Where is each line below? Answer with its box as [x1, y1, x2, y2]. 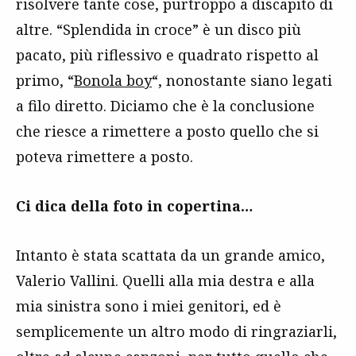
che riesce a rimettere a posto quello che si [16, 121, 319, 141]
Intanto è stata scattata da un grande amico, [16, 245, 325, 265]
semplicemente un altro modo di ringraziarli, [16, 321, 337, 341]
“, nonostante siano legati [152, 70, 332, 90]
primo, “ [16, 70, 74, 90]
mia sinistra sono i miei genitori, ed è [16, 296, 281, 315]
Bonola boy [74, 70, 152, 90]
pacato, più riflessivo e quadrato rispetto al [16, 44, 319, 64]
